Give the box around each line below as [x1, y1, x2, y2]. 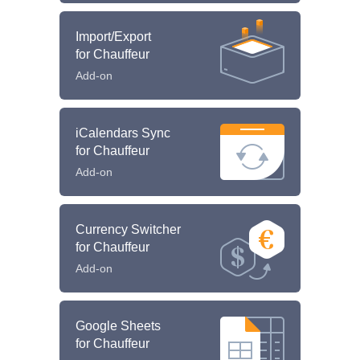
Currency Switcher [76, 222, 181, 236]
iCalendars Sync [76, 125, 170, 140]
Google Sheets [76, 318, 161, 333]
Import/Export [76, 29, 151, 43]
